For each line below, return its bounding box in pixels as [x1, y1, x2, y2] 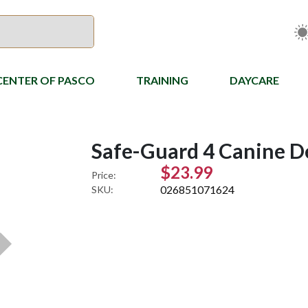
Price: [91, 169, 117, 181]
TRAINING [136, 74, 188, 87]
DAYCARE [230, 74, 279, 87]
